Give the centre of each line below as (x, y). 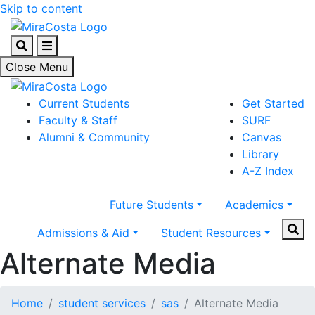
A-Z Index (268, 171)
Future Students (151, 205)
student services (102, 303)
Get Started (273, 104)
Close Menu (37, 66)
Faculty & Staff (78, 121)
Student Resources (211, 233)
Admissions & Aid (83, 233)
